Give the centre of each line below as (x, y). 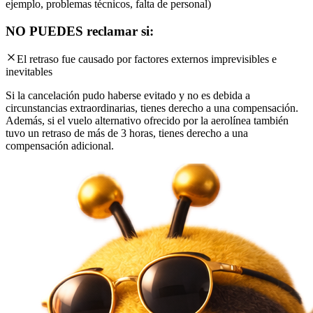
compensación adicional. (60, 146)
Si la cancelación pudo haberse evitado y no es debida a (128, 96)
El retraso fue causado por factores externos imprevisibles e (147, 59)
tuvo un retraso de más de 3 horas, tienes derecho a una (127, 133)
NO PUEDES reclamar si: (80, 31)
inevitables (29, 72)
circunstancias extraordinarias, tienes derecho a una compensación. (152, 108)
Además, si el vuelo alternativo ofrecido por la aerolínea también (147, 121)
